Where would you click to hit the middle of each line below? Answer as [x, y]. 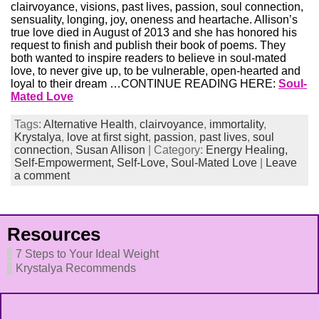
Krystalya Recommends [76, 268]
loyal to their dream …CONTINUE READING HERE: [145, 84]
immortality [236, 124]
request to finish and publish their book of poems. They [148, 45]
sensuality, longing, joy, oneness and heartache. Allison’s [154, 20]
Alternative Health [89, 124]
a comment [42, 176]
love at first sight [108, 137]
